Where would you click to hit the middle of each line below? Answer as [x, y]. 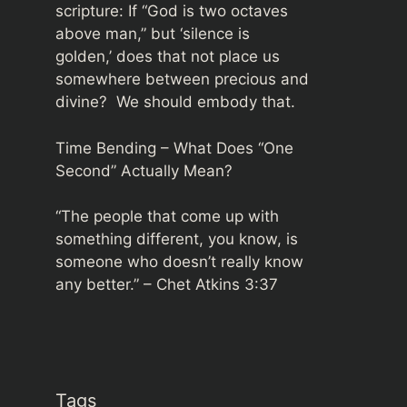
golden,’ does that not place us [168, 56]
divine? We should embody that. [175, 102]
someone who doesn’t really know [179, 262]
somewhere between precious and [182, 79]
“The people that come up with [167, 216]
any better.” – [106, 284]
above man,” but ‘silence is [153, 34]
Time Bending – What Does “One [174, 148]
